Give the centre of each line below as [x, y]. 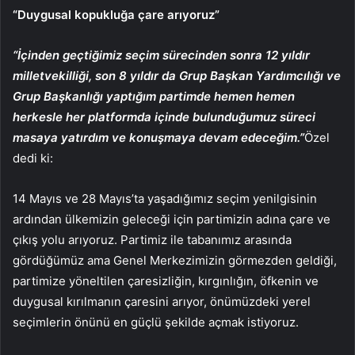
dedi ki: [33, 158]
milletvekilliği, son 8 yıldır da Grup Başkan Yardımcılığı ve [177, 75]
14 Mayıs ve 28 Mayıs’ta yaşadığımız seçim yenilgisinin [165, 198]
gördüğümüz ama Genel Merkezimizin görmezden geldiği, [175, 260]
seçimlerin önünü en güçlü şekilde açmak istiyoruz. [156, 322]
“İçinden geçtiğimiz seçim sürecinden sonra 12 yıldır [161, 55]
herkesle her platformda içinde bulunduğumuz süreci [164, 116]
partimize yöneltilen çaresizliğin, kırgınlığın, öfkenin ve [166, 281]
